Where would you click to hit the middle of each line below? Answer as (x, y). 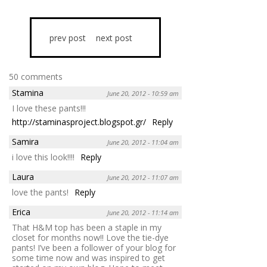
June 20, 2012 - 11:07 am (143, 177)
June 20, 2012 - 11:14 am (143, 212)
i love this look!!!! (43, 157)
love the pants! (40, 192)
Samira (25, 141)
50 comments (36, 76)
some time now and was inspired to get (89, 257)
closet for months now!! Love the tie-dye (90, 237)
